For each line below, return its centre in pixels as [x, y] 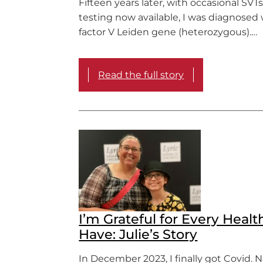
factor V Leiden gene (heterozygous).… [168, 32]
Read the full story [141, 75]
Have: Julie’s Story [138, 234]
